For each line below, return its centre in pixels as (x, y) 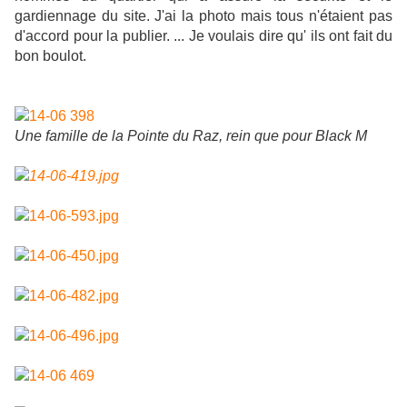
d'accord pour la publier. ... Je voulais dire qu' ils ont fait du (203, 36)
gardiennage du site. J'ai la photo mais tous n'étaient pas (203, 16)
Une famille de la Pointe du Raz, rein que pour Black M (191, 136)
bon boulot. (50, 56)
